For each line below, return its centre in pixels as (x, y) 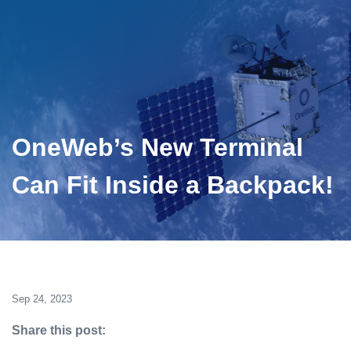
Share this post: (59, 330)
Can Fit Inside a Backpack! (173, 185)
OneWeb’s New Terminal (157, 147)
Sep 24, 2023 (42, 299)
